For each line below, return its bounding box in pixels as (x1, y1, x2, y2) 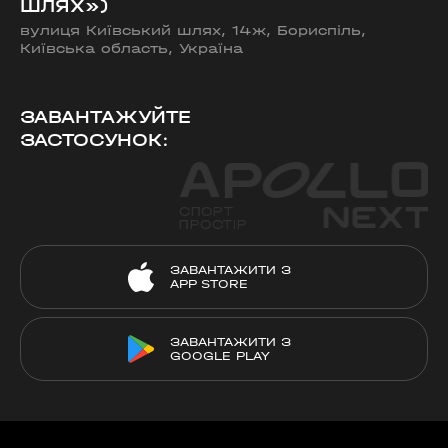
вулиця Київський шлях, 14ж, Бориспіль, (20, 22, 366, 39)
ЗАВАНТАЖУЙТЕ (20, 107, 191, 128)
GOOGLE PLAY (170, 349, 270, 363)
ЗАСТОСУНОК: (20, 130, 169, 151)
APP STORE (170, 277, 248, 291)
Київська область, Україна (20, 40, 243, 57)
